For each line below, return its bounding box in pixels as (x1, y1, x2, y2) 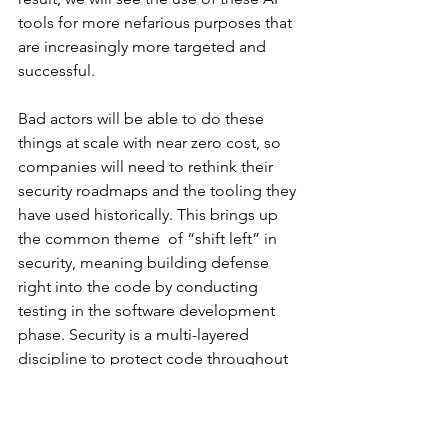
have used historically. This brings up (18, 205, 282, 225)
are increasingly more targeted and (18, 37, 270, 57)
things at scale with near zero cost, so (18, 133, 285, 153)
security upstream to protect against (18, 397, 281, 417)
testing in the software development (18, 301, 279, 321)
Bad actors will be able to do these (18, 109, 268, 129)
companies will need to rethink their (18, 157, 277, 177)
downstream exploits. (18, 421, 175, 441)
